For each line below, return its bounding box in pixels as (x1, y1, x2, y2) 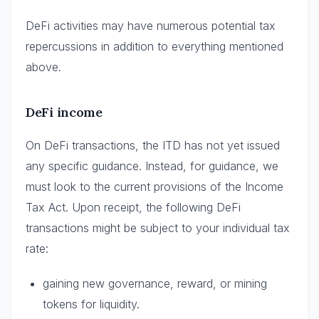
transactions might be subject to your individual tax (26, 220, 290, 235)
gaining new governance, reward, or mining (43, 276, 267, 291)
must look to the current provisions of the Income (26, 179, 283, 194)
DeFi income (26, 103, 103, 120)
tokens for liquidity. (43, 296, 140, 311)
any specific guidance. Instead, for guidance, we (26, 158, 278, 173)
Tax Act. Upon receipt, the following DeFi (26, 199, 241, 214)
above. (26, 59, 61, 74)
